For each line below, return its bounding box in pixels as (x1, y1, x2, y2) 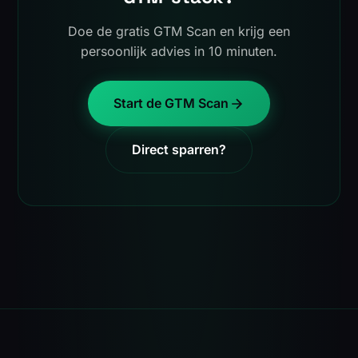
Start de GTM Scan (113, 95, 229, 112)
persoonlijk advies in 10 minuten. (81, 43, 277, 60)
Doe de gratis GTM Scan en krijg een (68, 23, 290, 40)
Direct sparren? (132, 141, 226, 158)
